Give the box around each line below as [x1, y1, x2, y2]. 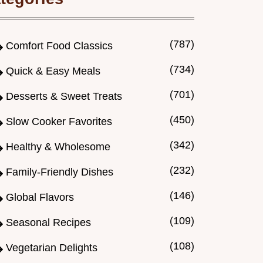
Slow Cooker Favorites [6, 116, 112, 128]
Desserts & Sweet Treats [6, 90, 122, 103]
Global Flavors [6, 191, 74, 204]
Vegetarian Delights [6, 242, 97, 254]
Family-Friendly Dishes [6, 166, 113, 178]
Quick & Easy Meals [6, 65, 100, 77]
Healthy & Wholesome [6, 141, 110, 153]
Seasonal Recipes [6, 217, 91, 229]
